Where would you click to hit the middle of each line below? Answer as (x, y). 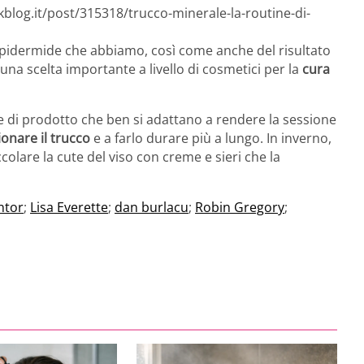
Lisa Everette (69, 207)
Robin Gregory (240, 207)
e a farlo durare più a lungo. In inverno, (211, 138)
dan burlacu (152, 207)
